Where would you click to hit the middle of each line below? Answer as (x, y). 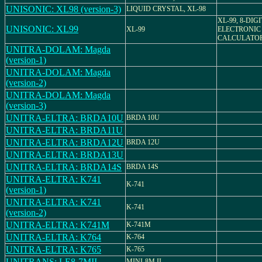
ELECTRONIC (239, 29)
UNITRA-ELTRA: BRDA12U (65, 142)
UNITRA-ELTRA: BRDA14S (64, 167)
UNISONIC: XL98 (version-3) (63, 9)
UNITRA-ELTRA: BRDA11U (64, 130)
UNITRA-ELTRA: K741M (58, 225)
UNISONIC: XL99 (42, 29)
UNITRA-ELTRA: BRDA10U (65, 118)
